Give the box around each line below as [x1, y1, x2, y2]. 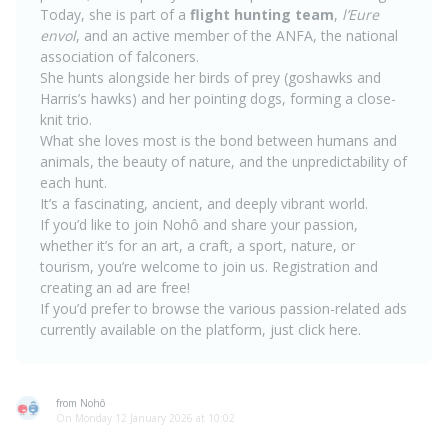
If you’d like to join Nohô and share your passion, [40, 214, 358, 234]
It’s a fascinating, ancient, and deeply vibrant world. [40, 193, 368, 213]
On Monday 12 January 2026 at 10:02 [56, 410, 235, 425]
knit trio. [40, 109, 92, 129]
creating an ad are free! [40, 277, 190, 297]
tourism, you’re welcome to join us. [40, 256, 272, 276]
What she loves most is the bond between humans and [40, 130, 397, 150]
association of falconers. [40, 46, 199, 66]
